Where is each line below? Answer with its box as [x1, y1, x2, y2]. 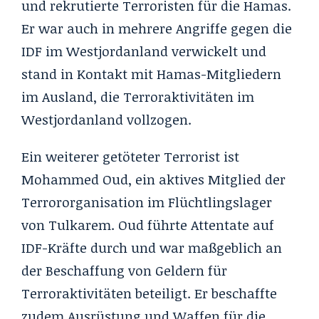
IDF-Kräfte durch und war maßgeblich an [21, 239, 282, 258]
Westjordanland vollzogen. [21, 110, 192, 130]
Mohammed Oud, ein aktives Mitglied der [21, 170, 286, 189]
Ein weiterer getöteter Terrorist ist [21, 147, 239, 167]
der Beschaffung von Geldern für [21, 261, 227, 281]
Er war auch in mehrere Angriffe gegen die [21, 19, 292, 38]
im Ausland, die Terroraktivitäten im [21, 88, 254, 107]
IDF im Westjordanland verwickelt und [21, 42, 266, 61]
